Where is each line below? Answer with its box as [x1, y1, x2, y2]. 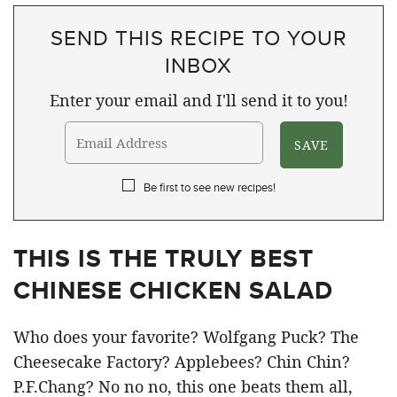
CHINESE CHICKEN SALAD [13, 272, 340, 308]
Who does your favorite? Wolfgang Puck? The [13, 326, 359, 347]
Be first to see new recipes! [143, 179, 276, 195]
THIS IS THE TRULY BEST [13, 240, 314, 276]
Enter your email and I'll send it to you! [49, 90, 348, 111]
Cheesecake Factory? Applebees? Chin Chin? [13, 351, 350, 372]
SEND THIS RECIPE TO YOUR [50, 22, 347, 52]
